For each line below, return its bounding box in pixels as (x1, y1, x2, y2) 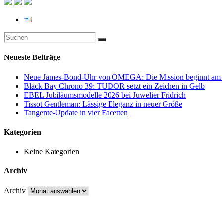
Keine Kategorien (24, 147, 79, 156)
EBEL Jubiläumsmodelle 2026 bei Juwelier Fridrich (24, 90, 186, 99)
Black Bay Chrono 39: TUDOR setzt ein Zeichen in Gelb (24, 81, 205, 90)
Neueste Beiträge (4, 53, 60, 62)
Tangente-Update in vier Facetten (24, 108, 128, 117)
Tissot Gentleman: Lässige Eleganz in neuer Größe (24, 99, 182, 108)
